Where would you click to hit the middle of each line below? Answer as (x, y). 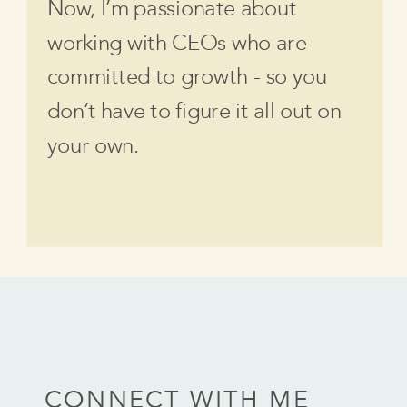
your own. (93, 145)
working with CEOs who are (177, 43)
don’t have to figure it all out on (194, 111)
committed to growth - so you (187, 77)
